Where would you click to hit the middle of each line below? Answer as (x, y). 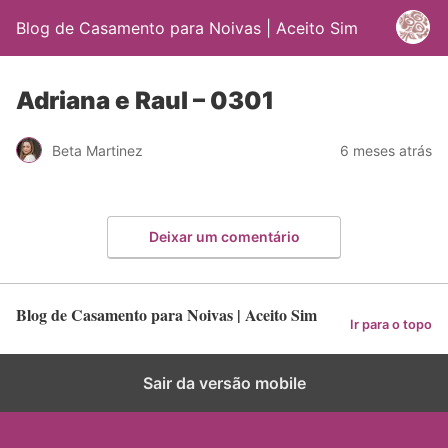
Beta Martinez (97, 150)
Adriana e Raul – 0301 (145, 100)
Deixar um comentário (224, 236)
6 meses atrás (386, 150)
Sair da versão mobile (224, 382)
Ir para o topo (391, 325)
